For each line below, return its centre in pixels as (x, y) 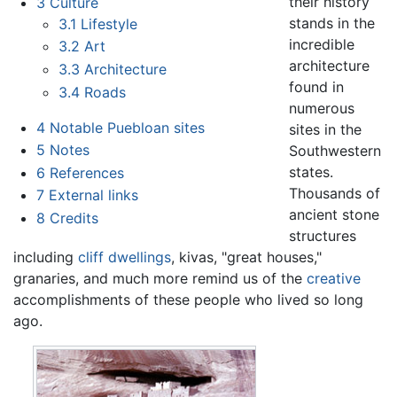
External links (93, 195)
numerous (322, 109)
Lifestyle (109, 23)
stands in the (332, 23)
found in (317, 87)
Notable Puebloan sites (127, 127)
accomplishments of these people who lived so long (188, 300)
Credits (74, 218)
